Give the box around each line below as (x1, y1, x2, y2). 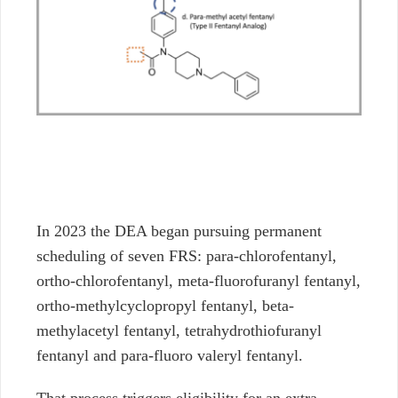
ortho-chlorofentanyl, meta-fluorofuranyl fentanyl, (36, 272, 361, 291)
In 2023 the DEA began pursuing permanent (36, 222, 322, 241)
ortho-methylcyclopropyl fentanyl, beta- (36, 297, 294, 315)
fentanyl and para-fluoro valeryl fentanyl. (36, 346, 303, 365)
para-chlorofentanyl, (206, 247, 337, 266)
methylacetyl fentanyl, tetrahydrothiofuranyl (36, 322, 322, 340)
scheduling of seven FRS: (36, 247, 206, 266)
